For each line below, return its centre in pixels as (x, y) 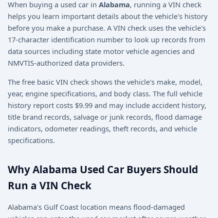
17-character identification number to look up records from (107, 40)
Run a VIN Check (50, 186)
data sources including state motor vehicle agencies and (101, 51)
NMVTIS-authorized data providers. (66, 63)
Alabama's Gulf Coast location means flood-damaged (96, 207)
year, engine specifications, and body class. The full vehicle (105, 94)
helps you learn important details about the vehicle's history (108, 16)
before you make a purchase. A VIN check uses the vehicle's (107, 28)
